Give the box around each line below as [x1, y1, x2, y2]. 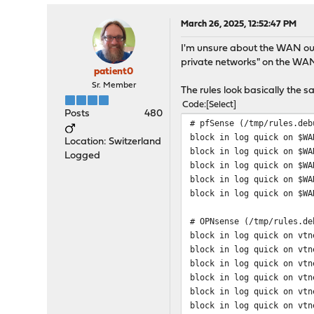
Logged [64, 151, 101, 162]
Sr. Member [91, 81, 136, 90]
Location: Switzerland [64, 137, 162, 148]
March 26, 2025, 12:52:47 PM [181, 20, 297, 29]
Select [209, 100, 234, 110]
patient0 [94, 67, 134, 78]
